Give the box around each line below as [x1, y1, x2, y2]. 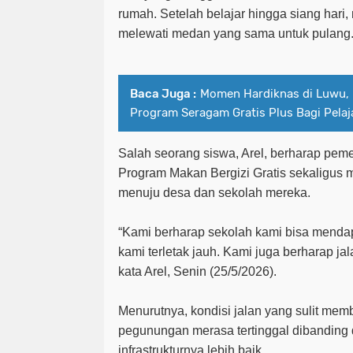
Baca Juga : [130, 86, 196, 101]
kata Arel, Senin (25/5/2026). [118, 264, 277, 278]
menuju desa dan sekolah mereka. [118, 185, 310, 199]
